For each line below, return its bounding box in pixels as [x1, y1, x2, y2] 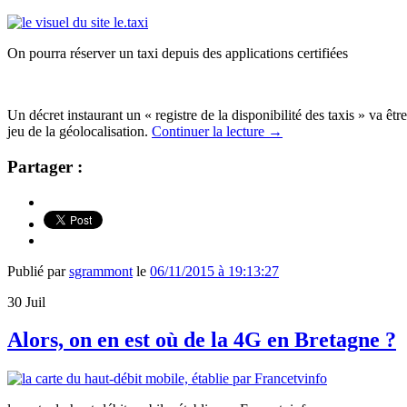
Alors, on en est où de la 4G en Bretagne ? [7, 328, 396, 352]
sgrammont [69, 263, 133, 279]
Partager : [7, 156, 83, 176]
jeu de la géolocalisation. [7, 124, 152, 140]
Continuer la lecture [152, 124, 268, 140]
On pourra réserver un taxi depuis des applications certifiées [7, 45, 348, 62]
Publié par [7, 263, 69, 279]
